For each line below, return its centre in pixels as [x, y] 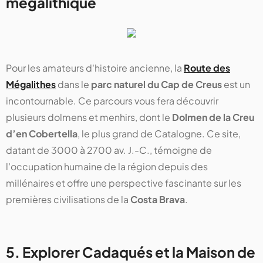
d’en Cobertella [42, 134]
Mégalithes [31, 85]
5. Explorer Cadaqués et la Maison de [131, 252]
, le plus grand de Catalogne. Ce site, [159, 134]
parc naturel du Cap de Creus [156, 85]
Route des [207, 68]
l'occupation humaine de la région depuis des [107, 167]
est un [236, 85]
